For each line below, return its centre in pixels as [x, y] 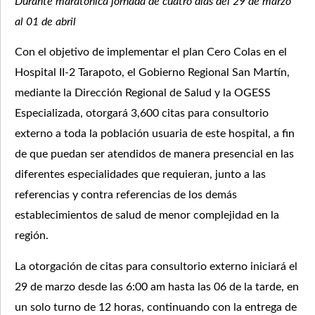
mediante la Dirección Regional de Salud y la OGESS [143, 93]
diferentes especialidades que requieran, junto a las [140, 175]
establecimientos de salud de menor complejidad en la [147, 216]
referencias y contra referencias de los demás [126, 195]
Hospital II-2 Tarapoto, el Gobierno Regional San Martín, [152, 73]
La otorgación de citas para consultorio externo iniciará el [156, 266]
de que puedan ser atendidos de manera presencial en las [154, 154]
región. [32, 236]
